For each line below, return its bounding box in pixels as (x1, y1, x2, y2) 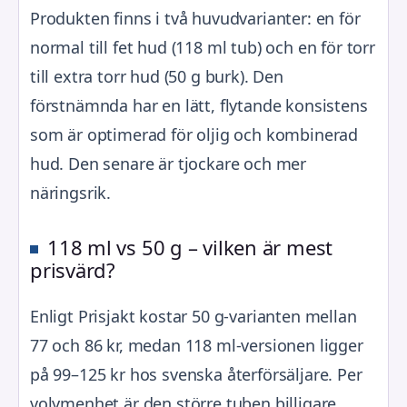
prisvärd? (30, 255, 116, 283)
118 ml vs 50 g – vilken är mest (47, 233, 333, 261)
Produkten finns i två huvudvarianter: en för (30, 6, 361, 29)
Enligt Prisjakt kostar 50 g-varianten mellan (30, 304, 357, 327)
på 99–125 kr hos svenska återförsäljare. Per (30, 362, 362, 385)
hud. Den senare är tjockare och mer (30, 152, 307, 174)
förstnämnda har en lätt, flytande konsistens (30, 94, 368, 116)
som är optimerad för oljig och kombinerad (30, 123, 359, 145)
